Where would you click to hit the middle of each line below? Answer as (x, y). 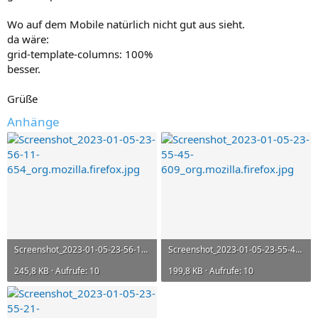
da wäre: (28, 39)
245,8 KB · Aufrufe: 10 (57, 270)
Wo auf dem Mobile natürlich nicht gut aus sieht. (126, 24)
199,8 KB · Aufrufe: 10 (211, 270)
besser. (24, 68)
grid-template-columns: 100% (80, 54)
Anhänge (33, 121)
